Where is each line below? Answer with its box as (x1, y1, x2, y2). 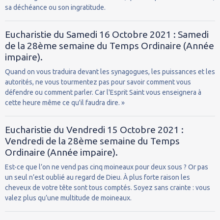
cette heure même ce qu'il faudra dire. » (5, 98, 125, 107)
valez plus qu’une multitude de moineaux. (5, 193, 132, 202)
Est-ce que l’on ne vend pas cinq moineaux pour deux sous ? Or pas (5, 163, 208, 171)
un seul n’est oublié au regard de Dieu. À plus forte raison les (5, 173, 190, 181)
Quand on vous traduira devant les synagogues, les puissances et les (5, 67, 215, 76)
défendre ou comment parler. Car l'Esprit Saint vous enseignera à (5, 88, 201, 96)
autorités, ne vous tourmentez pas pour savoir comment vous (5, 78, 191, 86)
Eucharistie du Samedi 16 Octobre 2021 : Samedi (5, 28, 209, 40)
